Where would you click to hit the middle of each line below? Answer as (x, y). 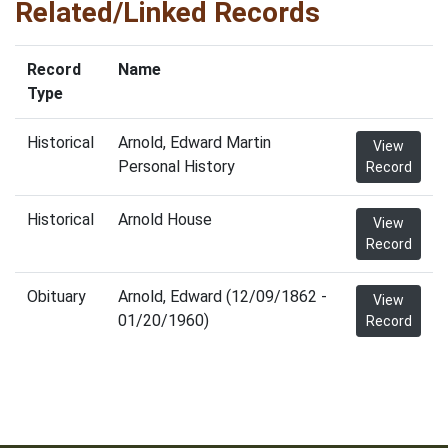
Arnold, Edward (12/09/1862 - (222, 296)
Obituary (56, 296)
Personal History (176, 166)
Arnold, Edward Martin (194, 142)
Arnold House (165, 219)
